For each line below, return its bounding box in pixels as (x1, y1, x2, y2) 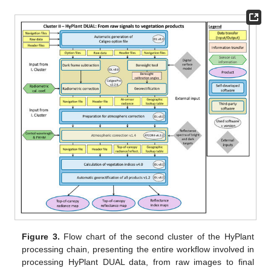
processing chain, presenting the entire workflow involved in (22, 244, 254, 255)
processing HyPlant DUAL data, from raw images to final (22, 257, 254, 267)
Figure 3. (22, 232, 60, 242)
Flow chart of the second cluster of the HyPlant (59, 232, 254, 242)
